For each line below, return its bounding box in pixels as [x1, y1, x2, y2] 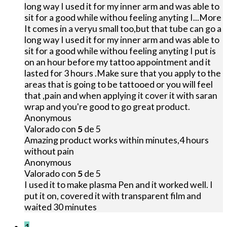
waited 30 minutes [24, 201, 97, 213]
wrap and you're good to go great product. [24, 101, 190, 112]
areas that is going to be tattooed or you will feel [24, 79, 213, 90]
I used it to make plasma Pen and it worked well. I [24, 179, 213, 191]
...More [193, 12, 221, 23]
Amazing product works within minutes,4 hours [24, 134, 209, 146]
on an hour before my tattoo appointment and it [24, 56, 211, 68]
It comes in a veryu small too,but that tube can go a [24, 23, 221, 34]
